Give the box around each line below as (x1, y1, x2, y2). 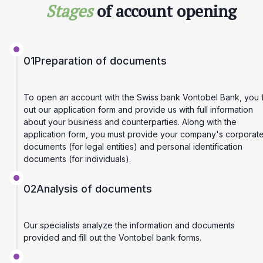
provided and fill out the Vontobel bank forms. (23, 232, 201, 243)
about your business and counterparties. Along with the (23, 116, 237, 127)
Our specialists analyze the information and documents (23, 220, 235, 231)
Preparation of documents (35, 54, 167, 67)
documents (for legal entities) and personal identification (23, 141, 242, 151)
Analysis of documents (36, 183, 152, 195)
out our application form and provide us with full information (23, 104, 253, 114)
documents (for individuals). (23, 153, 131, 164)
